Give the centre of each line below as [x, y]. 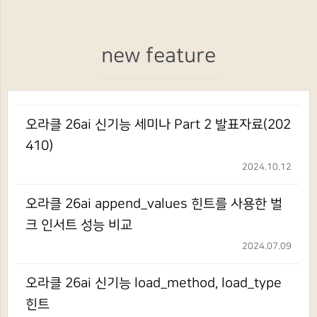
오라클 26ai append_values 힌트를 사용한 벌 [154, 204]
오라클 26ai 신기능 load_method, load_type [154, 283]
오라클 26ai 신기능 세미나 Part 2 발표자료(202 [158, 125]
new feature [158, 56]
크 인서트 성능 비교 [79, 225]
